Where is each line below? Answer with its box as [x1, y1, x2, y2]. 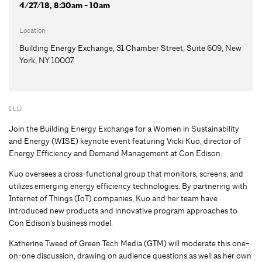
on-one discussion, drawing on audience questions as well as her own [9, 250, 251, 261]
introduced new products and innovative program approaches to [9, 205, 237, 216]
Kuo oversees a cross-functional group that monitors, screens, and [9, 168, 243, 179]
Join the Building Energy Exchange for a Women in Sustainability [9, 123, 239, 134]
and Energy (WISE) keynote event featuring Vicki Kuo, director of [9, 135, 241, 146]
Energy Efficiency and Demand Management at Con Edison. [9, 147, 222, 158]
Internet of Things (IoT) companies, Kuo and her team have [9, 192, 218, 204]
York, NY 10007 [19, 54, 74, 65]
